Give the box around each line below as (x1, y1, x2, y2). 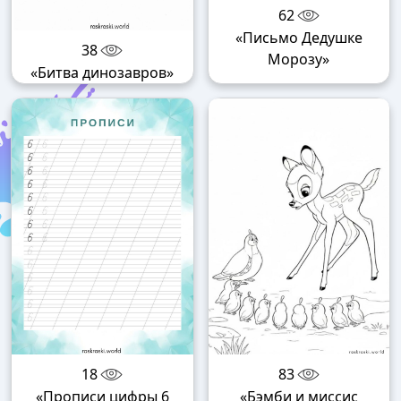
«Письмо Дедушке (235, 27, 363, 47)
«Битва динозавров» (30, 63, 175, 83)
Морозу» (268, 48, 330, 69)
